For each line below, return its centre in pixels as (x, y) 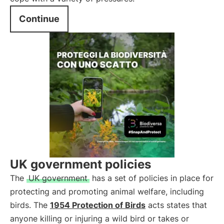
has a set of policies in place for (151, 178)
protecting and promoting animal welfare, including (107, 191)
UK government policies (80, 164)
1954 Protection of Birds (98, 205)
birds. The (30, 205)
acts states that (176, 205)
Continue (39, 19)
